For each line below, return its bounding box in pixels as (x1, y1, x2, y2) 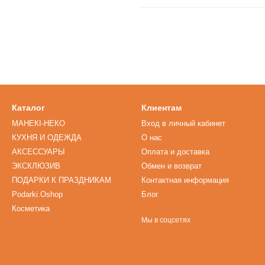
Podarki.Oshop (12, 190, 63, 199)
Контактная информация (141, 176, 229, 185)
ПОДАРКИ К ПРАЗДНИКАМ (12, 176, 111, 185)
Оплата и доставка (141, 147, 209, 156)
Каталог (12, 103, 45, 112)
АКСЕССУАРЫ (12, 147, 65, 156)
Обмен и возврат (141, 161, 202, 170)
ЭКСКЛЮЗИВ (12, 161, 60, 170)
